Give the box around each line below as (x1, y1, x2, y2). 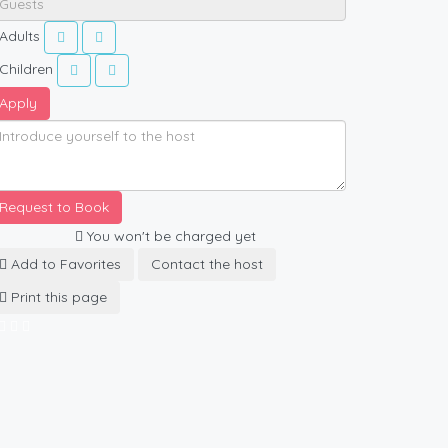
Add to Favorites (7, 255, 121, 274)
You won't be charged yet (83, 227, 257, 246)
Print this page (7, 288, 107, 307)
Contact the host (151, 255, 263, 274)
